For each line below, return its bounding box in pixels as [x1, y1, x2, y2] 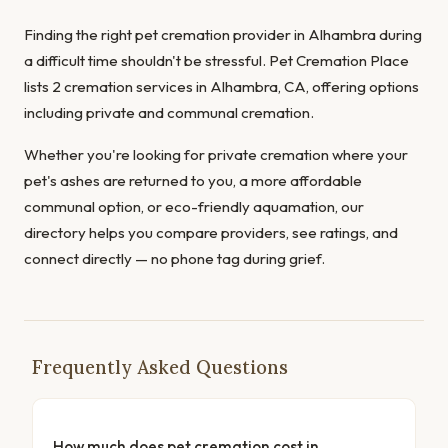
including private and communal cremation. [24, 102, 314, 122]
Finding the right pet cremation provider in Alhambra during [24, 24, 422, 44]
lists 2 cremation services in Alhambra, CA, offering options [24, 76, 419, 96]
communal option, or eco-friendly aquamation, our [24, 196, 364, 216]
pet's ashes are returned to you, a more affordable [24, 170, 362, 190]
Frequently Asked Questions [32, 354, 288, 379]
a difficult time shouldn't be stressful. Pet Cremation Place [24, 50, 409, 70]
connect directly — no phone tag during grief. [24, 248, 325, 268]
